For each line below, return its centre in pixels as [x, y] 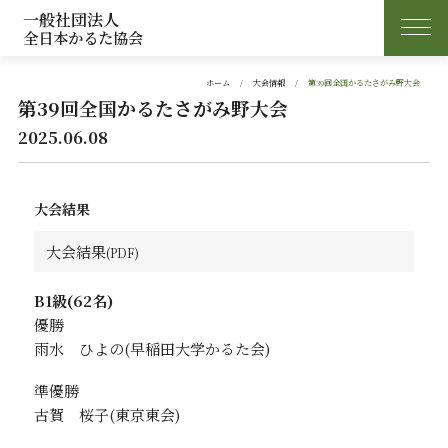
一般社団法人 [71, 19]
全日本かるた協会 [83, 37]
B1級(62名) [74, 301]
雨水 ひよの [79, 349]
